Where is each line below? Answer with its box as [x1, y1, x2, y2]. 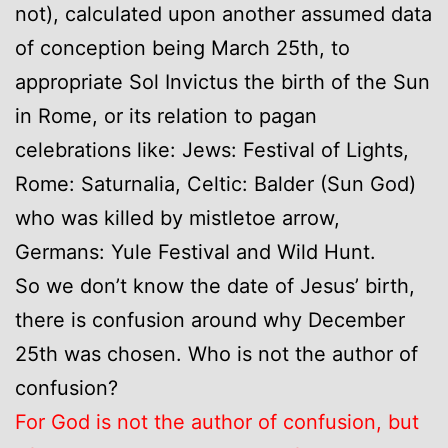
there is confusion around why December [15, 307, 405, 332]
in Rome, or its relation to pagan [15, 103, 317, 128]
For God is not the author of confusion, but [15, 409, 419, 434]
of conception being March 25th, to [15, 35, 350, 60]
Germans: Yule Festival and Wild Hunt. [15, 239, 376, 264]
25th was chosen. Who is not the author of [15, 341, 418, 366]
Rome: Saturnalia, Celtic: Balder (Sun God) [15, 171, 416, 196]
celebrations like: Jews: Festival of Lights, [15, 137, 409, 162]
